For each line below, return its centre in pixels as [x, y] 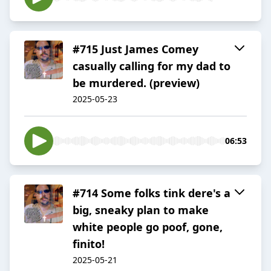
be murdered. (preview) [136, 83]
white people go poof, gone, [148, 227]
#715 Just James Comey [135, 49]
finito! [89, 244]
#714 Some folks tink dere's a [152, 193]
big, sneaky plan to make [141, 210]
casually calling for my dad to [152, 66]
